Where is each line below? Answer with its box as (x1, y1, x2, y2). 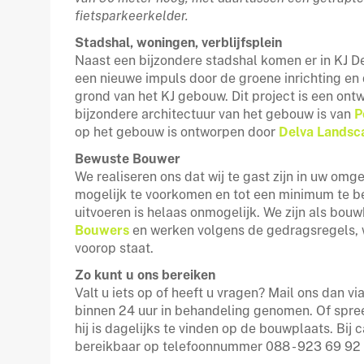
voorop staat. (75, 240, 154, 256)
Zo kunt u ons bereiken (75, 267, 215, 283)
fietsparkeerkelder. (75, 8, 188, 24)
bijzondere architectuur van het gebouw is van (75, 106, 354, 122)
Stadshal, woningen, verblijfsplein (75, 35, 282, 50)
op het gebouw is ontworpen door (75, 124, 279, 140)
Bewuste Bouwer (75, 151, 180, 167)
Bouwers (75, 223, 129, 238)
